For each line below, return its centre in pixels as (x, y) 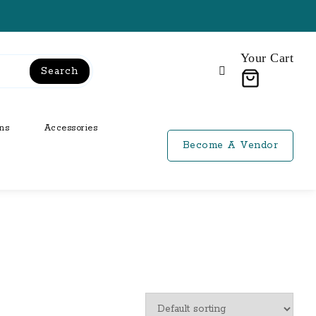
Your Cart (267, 57)
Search (60, 71)
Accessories (71, 128)
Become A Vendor (230, 145)
